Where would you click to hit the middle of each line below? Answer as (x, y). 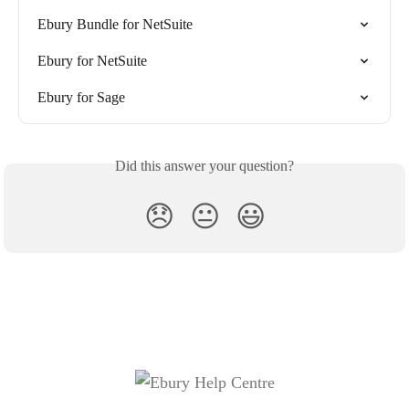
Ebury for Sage (81, 97)
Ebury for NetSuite (92, 60)
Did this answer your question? (204, 165)
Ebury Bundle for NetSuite (115, 24)
